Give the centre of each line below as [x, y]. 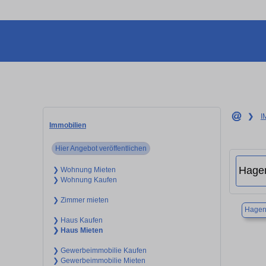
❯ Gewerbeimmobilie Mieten [99, 260]
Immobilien [68, 125]
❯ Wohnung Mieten [84, 170]
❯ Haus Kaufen [77, 220]
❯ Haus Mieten [77, 230]
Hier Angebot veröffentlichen [101, 148]
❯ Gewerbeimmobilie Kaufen [99, 250]
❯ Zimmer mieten [80, 200]
